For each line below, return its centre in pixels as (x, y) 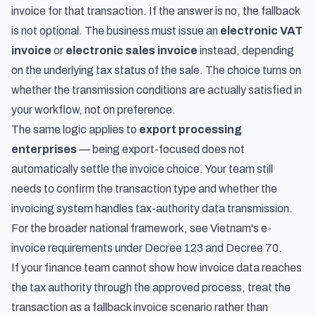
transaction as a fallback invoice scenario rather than (140, 307)
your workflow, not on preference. (93, 110)
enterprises (44, 149)
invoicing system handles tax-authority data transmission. (152, 208)
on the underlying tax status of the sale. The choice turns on (156, 70)
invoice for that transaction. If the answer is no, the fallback (156, 11)
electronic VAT (261, 31)
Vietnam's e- (241, 228)
